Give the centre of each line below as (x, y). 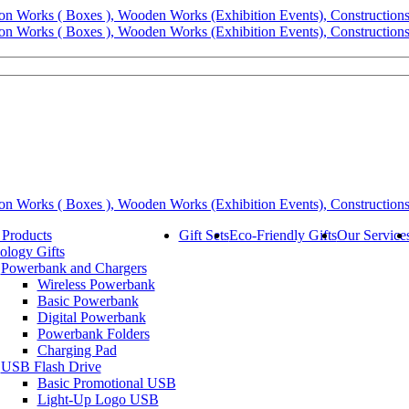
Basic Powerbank (88, 301)
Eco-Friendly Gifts (283, 235)
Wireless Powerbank (96, 284)
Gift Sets (204, 235)
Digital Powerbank (91, 317)
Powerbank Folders (93, 334)
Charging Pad (77, 350)
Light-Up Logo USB (98, 399)
